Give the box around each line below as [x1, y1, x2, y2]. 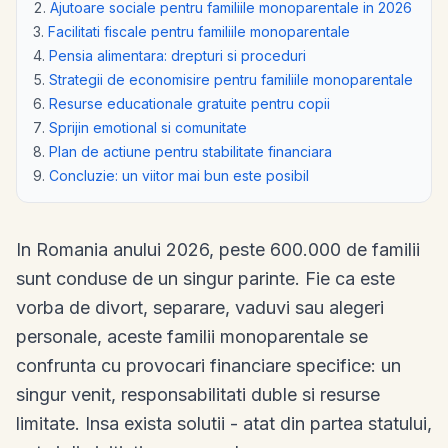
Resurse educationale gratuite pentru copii [49, 94, 330, 112]
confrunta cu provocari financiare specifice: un [16, 354, 401, 376]
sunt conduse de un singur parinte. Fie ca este [16, 267, 395, 289]
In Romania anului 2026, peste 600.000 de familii [16, 238, 420, 260]
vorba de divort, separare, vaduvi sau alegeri [16, 296, 384, 318]
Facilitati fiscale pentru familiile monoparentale [48, 22, 350, 40]
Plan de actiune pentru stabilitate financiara [49, 142, 332, 160]
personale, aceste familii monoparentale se [16, 325, 368, 347]
